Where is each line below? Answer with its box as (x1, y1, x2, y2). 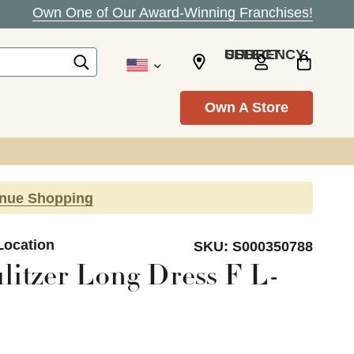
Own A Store (205, 100, 288, 115)
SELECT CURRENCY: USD (224, 46, 254, 62)
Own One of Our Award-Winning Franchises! (32, 5, 313, 21)
